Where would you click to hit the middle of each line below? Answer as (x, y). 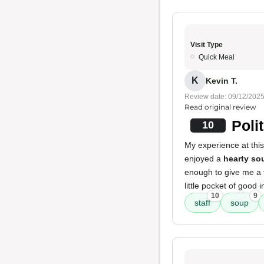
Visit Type (207, 45)
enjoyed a (204, 159)
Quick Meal (217, 57)
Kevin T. (222, 80)
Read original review (220, 107)
